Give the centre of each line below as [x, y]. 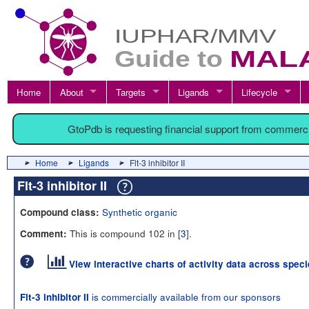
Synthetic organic [140, 212]
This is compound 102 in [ [124, 233]
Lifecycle [260, 92]
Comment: [43, 233]
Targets [130, 92]
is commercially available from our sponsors [185, 297]
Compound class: [60, 212]
